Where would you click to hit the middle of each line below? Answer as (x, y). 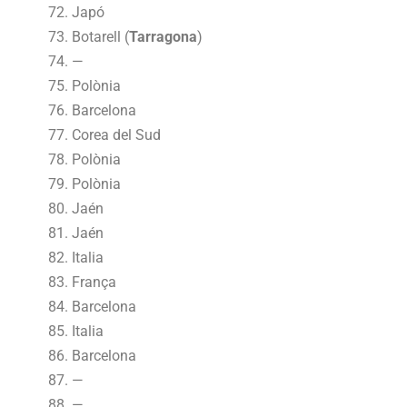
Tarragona (164, 36)
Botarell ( (101, 36)
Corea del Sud (117, 134)
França (94, 282)
